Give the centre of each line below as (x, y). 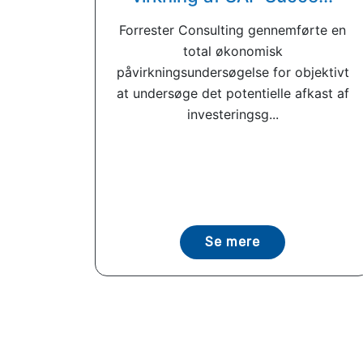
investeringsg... (233, 114)
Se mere (233, 242)
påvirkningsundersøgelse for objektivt (233, 72)
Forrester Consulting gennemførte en (233, 30)
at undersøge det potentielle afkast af (233, 93)
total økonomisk (233, 51)
